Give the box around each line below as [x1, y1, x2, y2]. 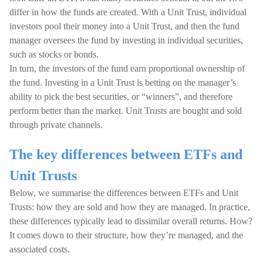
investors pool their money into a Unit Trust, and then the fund [9, 21, 240, 31]
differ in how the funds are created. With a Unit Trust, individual [9, 7, 247, 17]
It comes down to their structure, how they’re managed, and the [9, 230, 243, 240]
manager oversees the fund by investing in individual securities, [9, 35, 243, 45]
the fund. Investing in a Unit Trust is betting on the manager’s [9, 77, 236, 87]
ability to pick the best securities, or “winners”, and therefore [9, 92, 232, 102]
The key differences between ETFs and [9, 147, 242, 162]
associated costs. [9, 244, 70, 254]
